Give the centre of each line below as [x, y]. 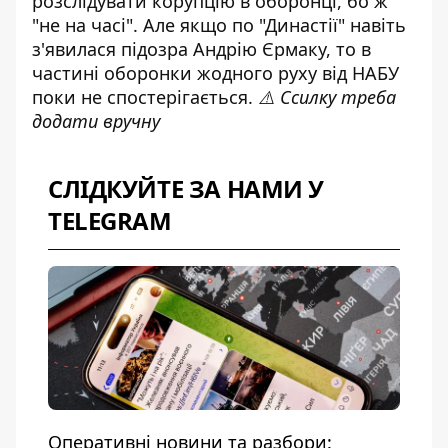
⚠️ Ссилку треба [327, 97]
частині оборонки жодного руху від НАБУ [215, 73]
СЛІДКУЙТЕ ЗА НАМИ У [186, 188]
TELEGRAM [110, 220]
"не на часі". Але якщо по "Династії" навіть [219, 25]
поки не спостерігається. [145, 97]
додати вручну [96, 121]
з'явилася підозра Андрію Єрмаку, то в [201, 49]
